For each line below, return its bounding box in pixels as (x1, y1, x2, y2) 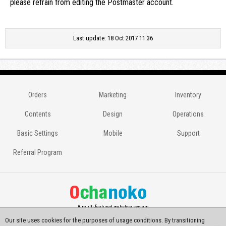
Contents (24, 110, 51, 118)
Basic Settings (17, 129, 59, 137)
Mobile (103, 129, 123, 137)
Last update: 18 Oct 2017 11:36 (73, 34, 153, 42)
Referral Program (13, 148, 63, 156)
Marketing (99, 91, 127, 99)
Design (103, 110, 123, 118)
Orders (28, 91, 47, 99)
